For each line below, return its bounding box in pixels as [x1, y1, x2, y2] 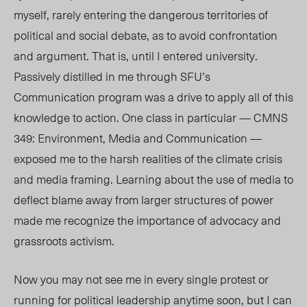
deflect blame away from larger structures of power [14, 191, 273, 209]
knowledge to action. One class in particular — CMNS [14, 108, 288, 127]
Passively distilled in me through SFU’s [14, 67, 210, 86]
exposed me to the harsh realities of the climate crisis [14, 149, 282, 168]
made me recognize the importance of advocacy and [14, 211, 281, 230]
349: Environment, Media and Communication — [14, 129, 262, 147]
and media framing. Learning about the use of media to [14, 170, 293, 188]
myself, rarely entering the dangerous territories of [14, 5, 268, 24]
